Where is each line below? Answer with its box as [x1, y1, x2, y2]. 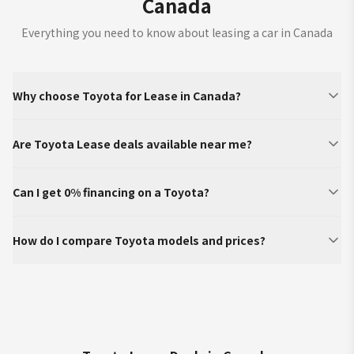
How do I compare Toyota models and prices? [13, 232, 265, 248]
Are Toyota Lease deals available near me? [13, 136, 252, 152]
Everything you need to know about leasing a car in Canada [21, 24, 333, 40]
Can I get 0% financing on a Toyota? [13, 184, 209, 200]
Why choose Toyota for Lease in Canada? [13, 88, 241, 104]
